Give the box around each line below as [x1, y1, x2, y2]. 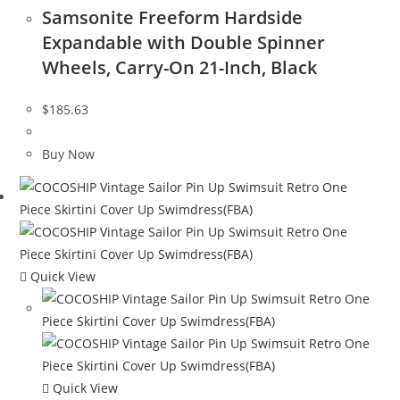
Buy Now [42, 145, 96, 162]
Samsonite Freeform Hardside [42, 4, 304, 29]
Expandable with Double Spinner [42, 29, 326, 54]
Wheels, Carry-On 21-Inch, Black [42, 54, 318, 79]
